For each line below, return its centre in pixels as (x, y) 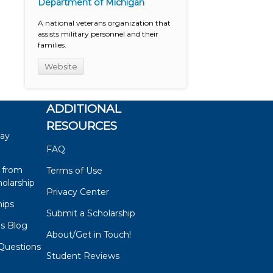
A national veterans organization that (105, 23)
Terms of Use (75, 170)
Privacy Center (78, 192)
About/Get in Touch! (89, 234)
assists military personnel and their (98, 34)
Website (61, 67)
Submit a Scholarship (91, 213)
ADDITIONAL (84, 108)
